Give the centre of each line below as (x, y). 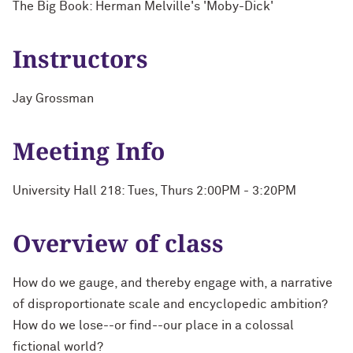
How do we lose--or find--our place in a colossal (153, 325)
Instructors (80, 59)
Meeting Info (89, 151)
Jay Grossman (53, 98)
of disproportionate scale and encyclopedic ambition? (170, 304)
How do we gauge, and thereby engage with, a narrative (173, 283)
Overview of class (118, 243)
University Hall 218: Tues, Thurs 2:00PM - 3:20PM (154, 191)
